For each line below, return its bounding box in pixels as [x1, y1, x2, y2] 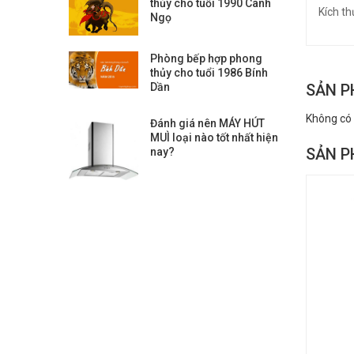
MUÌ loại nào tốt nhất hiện [150, 131, 279, 145]
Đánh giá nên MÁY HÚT [150, 117, 265, 130]
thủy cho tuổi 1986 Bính [150, 66, 269, 80]
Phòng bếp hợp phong [150, 52, 263, 66]
